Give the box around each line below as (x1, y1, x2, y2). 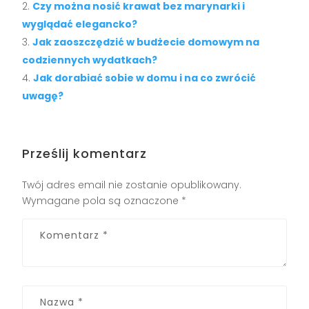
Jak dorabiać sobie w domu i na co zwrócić (33, 70, 257, 85)
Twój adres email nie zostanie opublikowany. (22, 177, 242, 192)
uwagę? (22, 88, 64, 103)
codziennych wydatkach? (22, 52, 158, 67)
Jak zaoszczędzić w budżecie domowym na (32, 34, 260, 49)
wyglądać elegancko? (22, 17, 138, 31)
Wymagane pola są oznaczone (22, 193, 182, 208)
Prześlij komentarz (22, 144, 148, 162)
